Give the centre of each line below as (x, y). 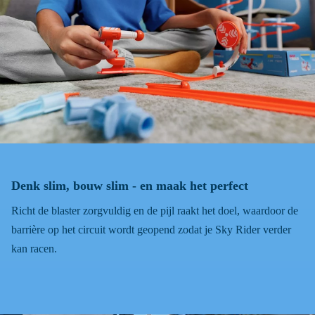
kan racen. (34, 249)
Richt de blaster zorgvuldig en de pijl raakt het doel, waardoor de (155, 211)
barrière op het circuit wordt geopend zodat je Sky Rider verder (151, 230)
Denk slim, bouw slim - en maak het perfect (130, 186)
